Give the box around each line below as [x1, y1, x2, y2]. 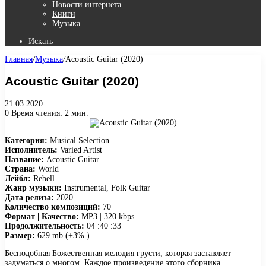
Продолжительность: [5, 221, 84, 230]
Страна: [5, 164, 36, 173]
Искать [28, 37, 53, 46]
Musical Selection [47, 135, 109, 145]
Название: [5, 154, 44, 164]
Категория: [5, 135, 47, 145]
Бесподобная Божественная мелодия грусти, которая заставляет [5, 248, 231, 258]
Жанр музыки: [5, 183, 62, 192]
